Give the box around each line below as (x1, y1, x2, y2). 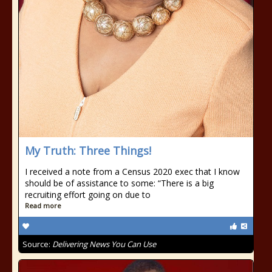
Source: (22, 239, 52, 250)
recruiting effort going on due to (25, 189, 151, 200)
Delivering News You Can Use (52, 239, 156, 250)
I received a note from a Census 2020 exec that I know (25, 166, 240, 177)
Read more (25, 201, 61, 210)
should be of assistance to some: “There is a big (25, 177, 214, 189)
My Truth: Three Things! (25, 143, 151, 158)
